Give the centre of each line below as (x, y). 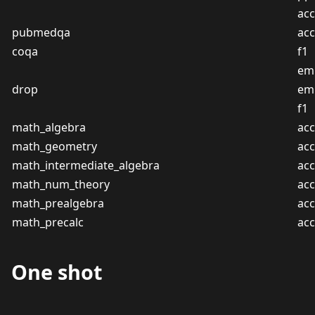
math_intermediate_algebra (86, 165)
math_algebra (49, 127)
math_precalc (48, 222)
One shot (57, 272)
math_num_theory (61, 184)
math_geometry (54, 146)
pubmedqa (41, 32)
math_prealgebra (58, 203)
